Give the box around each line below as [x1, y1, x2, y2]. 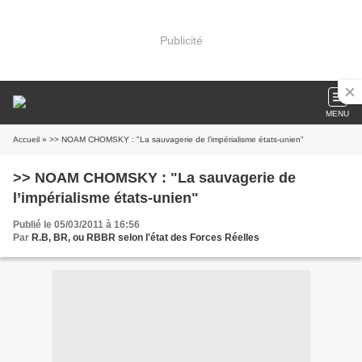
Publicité [159, 33, 203, 47]
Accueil [13, 135, 40, 144]
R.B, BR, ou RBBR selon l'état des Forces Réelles [32, 232, 259, 243]
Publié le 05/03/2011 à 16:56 [13, 219, 140, 230]
